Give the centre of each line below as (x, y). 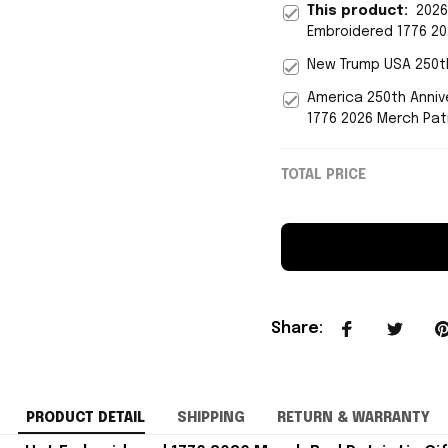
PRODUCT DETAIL (85, 417)
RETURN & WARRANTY (353, 417)
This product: (361, 11)
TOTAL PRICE (323, 175)
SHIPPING (210, 417)
